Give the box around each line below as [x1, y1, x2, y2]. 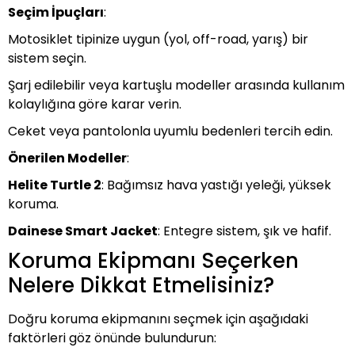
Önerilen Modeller [8, 149, 127, 167]
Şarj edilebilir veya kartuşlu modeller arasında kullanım [8, 76, 345, 94]
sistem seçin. [8, 49, 86, 67]
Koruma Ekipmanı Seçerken [8, 246, 299, 275]
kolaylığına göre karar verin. [8, 95, 181, 113]
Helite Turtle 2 [8, 176, 101, 194]
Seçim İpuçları [8, 3, 104, 21]
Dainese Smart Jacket [8, 222, 158, 240]
